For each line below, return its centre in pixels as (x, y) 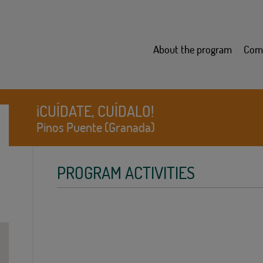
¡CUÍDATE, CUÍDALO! (95, 111)
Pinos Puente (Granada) (96, 127)
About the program (193, 49)
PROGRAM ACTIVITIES (126, 173)
